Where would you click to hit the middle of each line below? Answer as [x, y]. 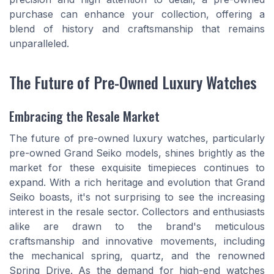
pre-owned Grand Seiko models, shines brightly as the [137, 153]
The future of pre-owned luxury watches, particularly [137, 139]
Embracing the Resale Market [84, 116]
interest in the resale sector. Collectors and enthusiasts [137, 212]
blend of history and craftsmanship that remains [137, 29]
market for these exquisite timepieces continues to [137, 168]
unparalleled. [39, 44]
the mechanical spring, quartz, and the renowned [137, 256]
